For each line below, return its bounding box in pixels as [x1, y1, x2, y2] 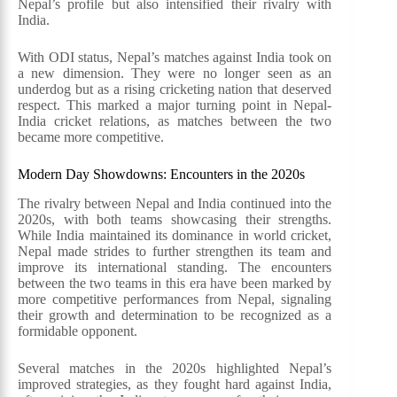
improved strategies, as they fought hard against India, [18, 376, 332, 392]
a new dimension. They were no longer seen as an [18, 66, 332, 82]
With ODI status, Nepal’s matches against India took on [18, 50, 332, 66]
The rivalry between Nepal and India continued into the [18, 195, 332, 211]
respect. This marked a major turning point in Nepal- [18, 97, 332, 113]
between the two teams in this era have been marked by [18, 275, 332, 291]
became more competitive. [18, 129, 164, 145]
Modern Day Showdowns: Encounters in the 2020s [18, 167, 305, 183]
